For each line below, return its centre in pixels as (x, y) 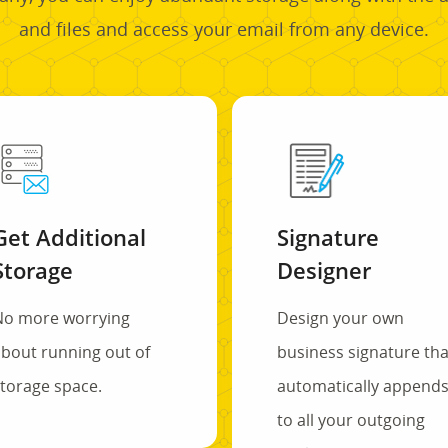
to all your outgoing (350, 419)
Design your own (340, 317)
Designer (323, 269)
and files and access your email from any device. (224, 28)
